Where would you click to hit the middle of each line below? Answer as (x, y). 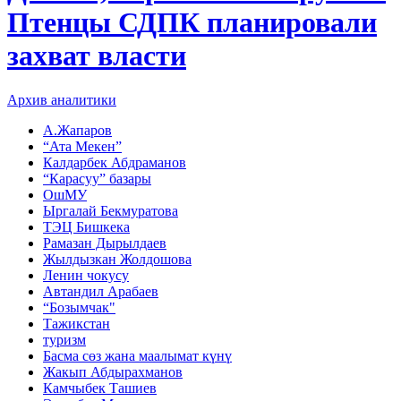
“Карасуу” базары (97, 178)
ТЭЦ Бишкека (86, 226)
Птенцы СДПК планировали (192, 23)
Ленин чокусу (86, 275)
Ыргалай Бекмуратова (111, 210)
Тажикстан (77, 323)
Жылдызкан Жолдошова (117, 259)
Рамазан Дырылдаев (105, 243)
